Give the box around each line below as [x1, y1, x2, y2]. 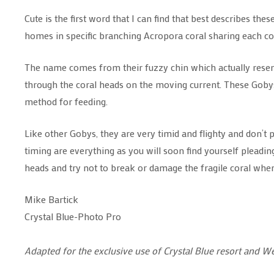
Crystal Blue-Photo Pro [24, 210, 124, 223]
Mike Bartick [24, 193, 78, 206]
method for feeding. [24, 95, 108, 108]
